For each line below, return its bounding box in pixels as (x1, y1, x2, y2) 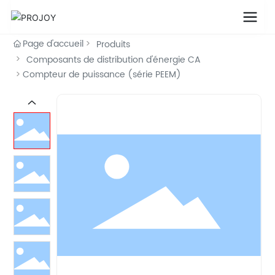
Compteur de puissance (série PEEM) (23, 68, 182, 82)
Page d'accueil (23, 37, 84, 51)
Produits (96, 37, 131, 52)
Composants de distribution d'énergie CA (26, 53, 201, 67)
